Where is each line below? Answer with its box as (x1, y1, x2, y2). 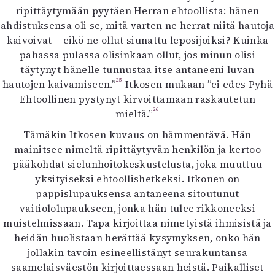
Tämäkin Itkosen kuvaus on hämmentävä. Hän (23, 128, 252, 141)
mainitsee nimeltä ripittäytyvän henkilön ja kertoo (14, 142, 261, 156)
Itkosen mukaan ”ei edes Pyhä (122, 77, 273, 91)
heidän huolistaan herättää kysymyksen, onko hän (14, 231, 261, 244)
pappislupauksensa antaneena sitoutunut (36, 187, 239, 200)
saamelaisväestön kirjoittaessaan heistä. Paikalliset (11, 260, 264, 274)
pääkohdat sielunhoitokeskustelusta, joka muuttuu (12, 157, 263, 171)
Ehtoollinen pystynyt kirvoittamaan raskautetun (20, 92, 255, 106)
